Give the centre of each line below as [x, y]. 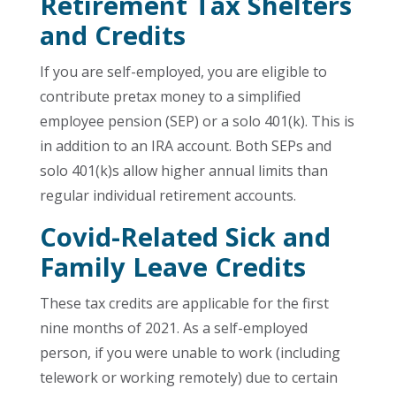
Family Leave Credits [172, 267]
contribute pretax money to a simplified [170, 96]
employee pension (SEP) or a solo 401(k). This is [197, 121]
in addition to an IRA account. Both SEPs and [185, 146]
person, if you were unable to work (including [190, 353]
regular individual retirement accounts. [168, 195]
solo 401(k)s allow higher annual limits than [183, 171]
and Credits [112, 35]
